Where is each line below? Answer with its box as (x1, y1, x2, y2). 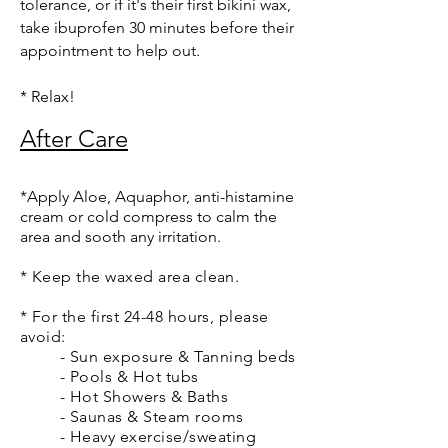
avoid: (20, 327, 66, 346)
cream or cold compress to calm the (20, 207, 277, 226)
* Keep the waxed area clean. (20, 267, 240, 286)
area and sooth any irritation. (20, 227, 229, 246)
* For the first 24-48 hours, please (20, 307, 269, 326)
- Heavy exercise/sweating (60, 427, 256, 446)
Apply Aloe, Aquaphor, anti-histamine (27, 187, 294, 206)
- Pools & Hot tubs (60, 367, 199, 386)
